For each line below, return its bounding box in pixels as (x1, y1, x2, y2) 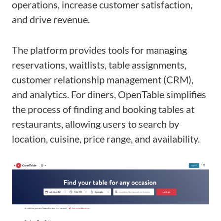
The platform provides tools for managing (12, 44, 187, 56)
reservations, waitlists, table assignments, (12, 59, 186, 71)
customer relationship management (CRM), (12, 74, 193, 86)
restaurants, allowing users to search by (12, 118, 179, 130)
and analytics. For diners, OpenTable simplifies (12, 88, 206, 101)
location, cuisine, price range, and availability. (12, 133, 200, 145)
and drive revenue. (12, 13, 90, 26)
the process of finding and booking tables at (12, 103, 194, 115)
